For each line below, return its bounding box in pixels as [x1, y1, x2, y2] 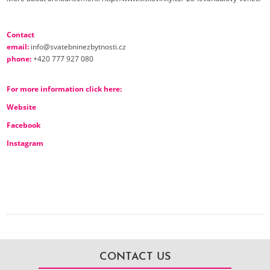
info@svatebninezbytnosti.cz [31, 41, 127, 52]
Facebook [7, 119, 41, 130]
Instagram [7, 137, 44, 148]
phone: [7, 53, 34, 64]
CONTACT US [99, 251, 171, 263]
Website [7, 101, 37, 112]
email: [7, 41, 31, 52]
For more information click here [7, 83, 121, 94]
